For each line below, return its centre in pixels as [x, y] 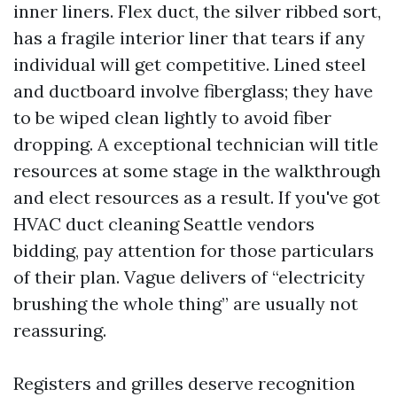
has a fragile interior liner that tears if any [189, 38]
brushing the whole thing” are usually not [186, 304]
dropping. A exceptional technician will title [196, 144]
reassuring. [60, 331]
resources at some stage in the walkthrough [197, 171]
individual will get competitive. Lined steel [190, 65]
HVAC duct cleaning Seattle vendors [164, 224]
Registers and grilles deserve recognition [184, 384]
